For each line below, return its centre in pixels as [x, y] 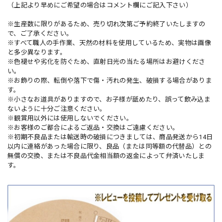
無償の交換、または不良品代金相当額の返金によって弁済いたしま [106, 156]
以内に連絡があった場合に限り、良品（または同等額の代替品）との [110, 147]
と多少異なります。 [37, 53]
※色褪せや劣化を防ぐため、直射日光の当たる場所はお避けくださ [107, 62]
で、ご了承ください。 [40, 34]
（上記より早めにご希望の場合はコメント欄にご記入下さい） [100, 5]
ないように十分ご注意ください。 [57, 109]
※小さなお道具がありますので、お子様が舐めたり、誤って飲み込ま [109, 100]
